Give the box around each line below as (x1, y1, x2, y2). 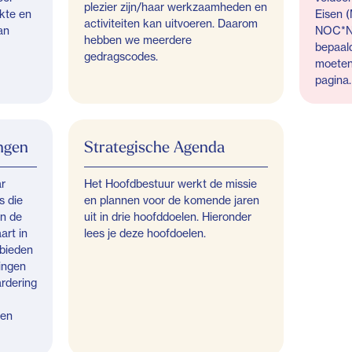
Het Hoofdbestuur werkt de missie (84, 177, 258, 190)
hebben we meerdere (84, 33, 192, 46)
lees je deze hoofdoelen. (84, 226, 207, 240)
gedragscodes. (84, 49, 159, 63)
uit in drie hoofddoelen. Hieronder (84, 210, 252, 223)
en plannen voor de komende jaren (84, 193, 260, 207)
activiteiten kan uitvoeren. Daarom (84, 16, 258, 30)
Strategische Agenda (84, 137, 225, 156)
